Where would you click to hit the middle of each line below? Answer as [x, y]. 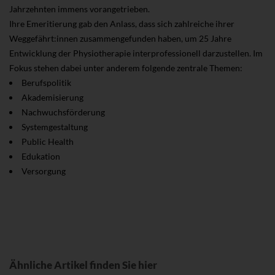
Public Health [48, 141]
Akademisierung [52, 97]
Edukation [41, 156]
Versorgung [44, 171]
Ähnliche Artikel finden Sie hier [83, 265]
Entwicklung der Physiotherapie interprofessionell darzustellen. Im [136, 53]
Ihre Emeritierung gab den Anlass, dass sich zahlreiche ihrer [122, 23]
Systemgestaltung [55, 126]
